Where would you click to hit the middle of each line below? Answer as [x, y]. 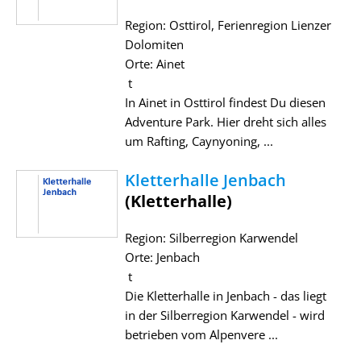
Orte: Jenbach [162, 257]
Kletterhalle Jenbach [205, 180]
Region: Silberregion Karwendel [211, 237]
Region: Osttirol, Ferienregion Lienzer [228, 25]
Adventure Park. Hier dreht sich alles [225, 121]
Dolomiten [154, 44]
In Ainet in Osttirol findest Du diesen [225, 102]
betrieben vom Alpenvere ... [201, 334]
